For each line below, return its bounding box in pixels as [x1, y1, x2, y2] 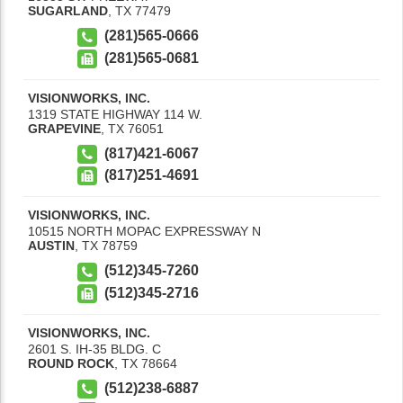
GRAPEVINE [28, 121, 101, 136]
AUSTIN [28, 238, 75, 254]
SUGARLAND [28, 4, 108, 19]
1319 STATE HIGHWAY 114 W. [28, 106, 202, 121]
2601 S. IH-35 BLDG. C [28, 341, 161, 356]
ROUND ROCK [28, 355, 114, 371]
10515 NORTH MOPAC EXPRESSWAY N [28, 224, 261, 239]
